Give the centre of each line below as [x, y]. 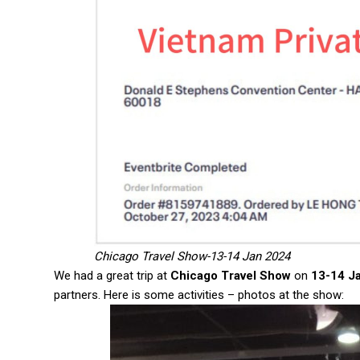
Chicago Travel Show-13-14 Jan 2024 [192, 256]
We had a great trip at [112, 276]
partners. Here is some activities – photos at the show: [199, 295]
